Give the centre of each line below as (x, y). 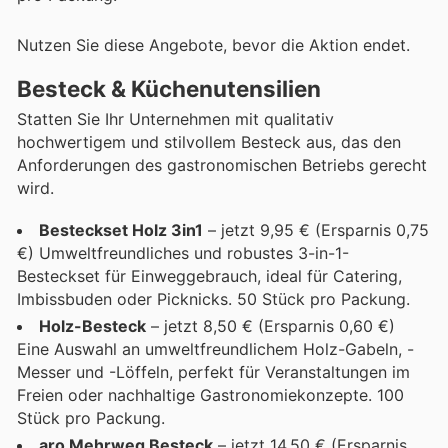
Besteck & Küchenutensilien (169, 88)
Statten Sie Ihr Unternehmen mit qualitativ (175, 118)
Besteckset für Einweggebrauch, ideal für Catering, (209, 275)
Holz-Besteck (92, 325)
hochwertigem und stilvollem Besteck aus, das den (209, 141)
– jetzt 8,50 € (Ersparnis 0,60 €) (270, 325)
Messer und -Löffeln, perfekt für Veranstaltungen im (213, 371)
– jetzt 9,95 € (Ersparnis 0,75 (316, 229)
